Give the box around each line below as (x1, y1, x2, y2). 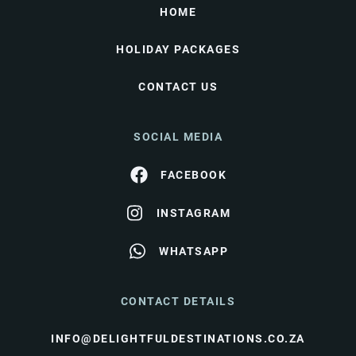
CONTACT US (138, 80, 218, 93)
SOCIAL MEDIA (133, 130, 222, 143)
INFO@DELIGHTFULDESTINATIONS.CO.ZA (51, 332, 305, 345)
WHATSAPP (159, 244, 228, 257)
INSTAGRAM (156, 206, 231, 219)
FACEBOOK (161, 168, 226, 181)
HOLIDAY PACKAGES (116, 43, 240, 56)
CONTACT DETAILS (120, 295, 236, 308)
